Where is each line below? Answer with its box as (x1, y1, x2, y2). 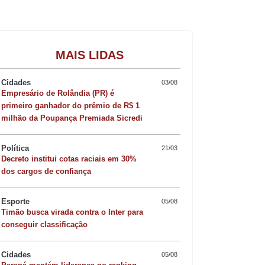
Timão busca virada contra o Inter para (1, 207, 143, 216)
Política (1, 143, 29, 153)
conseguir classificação (1, 219, 88, 229)
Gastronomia (182, 46, 234, 56)
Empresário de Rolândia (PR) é (1, 88, 114, 98)
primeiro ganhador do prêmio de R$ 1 (1, 101, 140, 110)
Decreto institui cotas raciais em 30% (1, 154, 137, 163)
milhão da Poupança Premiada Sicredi (1, 113, 143, 122)
